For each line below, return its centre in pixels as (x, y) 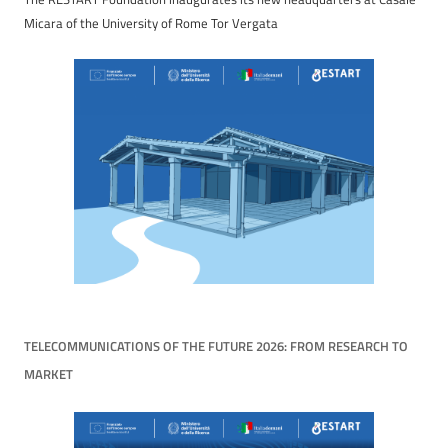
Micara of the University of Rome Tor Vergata (151, 23)
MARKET (48, 374)
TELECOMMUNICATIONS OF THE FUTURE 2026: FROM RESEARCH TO (216, 346)
